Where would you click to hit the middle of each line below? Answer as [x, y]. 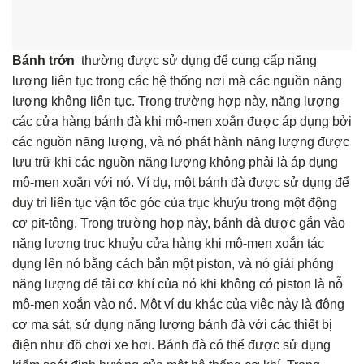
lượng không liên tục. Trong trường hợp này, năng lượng [176, 102]
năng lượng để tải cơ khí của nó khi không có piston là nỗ [178, 284]
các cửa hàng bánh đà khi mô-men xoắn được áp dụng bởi [182, 122]
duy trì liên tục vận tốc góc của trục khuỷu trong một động [175, 203]
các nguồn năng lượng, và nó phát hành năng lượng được [181, 142]
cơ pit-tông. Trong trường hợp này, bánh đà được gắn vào [179, 223]
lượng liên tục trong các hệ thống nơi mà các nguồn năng [177, 81]
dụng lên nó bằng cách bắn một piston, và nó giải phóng [173, 264]
